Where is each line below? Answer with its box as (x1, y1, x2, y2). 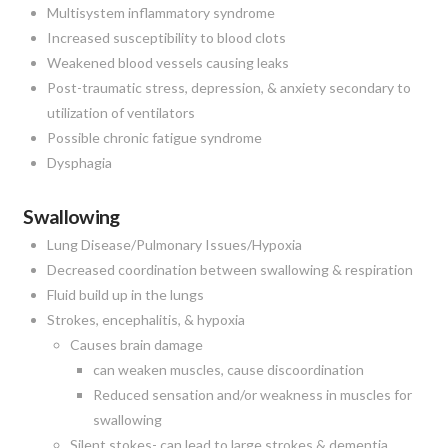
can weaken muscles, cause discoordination (92, 360, 364, 378)
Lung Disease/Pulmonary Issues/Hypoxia (46, 235, 302, 253)
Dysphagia (46, 153, 112, 171)
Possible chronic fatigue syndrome (46, 128, 262, 146)
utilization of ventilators (46, 103, 195, 121)
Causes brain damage (69, 335, 203, 353)
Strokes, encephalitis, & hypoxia (46, 310, 245, 328)
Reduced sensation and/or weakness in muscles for (92, 385, 412, 403)
